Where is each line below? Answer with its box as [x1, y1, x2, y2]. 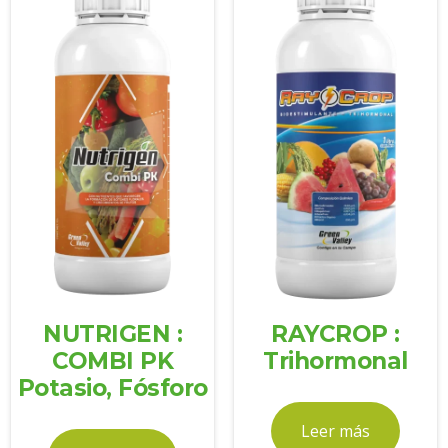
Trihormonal [263, 346, 408, 375]
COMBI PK [52, 346, 174, 375]
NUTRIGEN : [43, 319, 183, 348]
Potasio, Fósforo [17, 373, 208, 402]
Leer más [300, 420, 370, 443]
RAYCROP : [271, 319, 400, 348]
